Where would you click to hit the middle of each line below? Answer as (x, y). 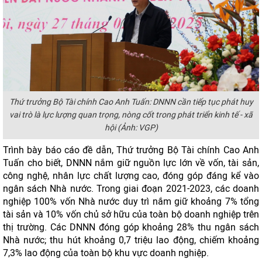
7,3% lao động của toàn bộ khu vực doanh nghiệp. (106, 253)
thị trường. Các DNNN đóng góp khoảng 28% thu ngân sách (131, 227)
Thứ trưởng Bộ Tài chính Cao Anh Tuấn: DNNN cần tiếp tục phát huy (131, 102)
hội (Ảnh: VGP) (131, 128)
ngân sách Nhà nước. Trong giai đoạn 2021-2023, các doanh (131, 189)
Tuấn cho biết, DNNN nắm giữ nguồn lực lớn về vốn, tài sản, (131, 163)
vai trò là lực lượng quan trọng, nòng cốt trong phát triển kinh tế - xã (131, 115)
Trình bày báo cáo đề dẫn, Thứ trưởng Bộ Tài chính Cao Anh (131, 150)
